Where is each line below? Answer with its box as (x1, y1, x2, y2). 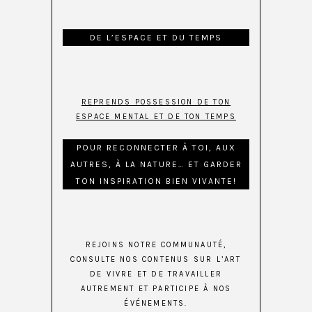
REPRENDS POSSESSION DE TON (81, 97, 231, 107)
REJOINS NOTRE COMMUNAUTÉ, (85, 240, 227, 250)
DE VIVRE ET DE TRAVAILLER (90, 270, 222, 279)
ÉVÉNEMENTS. (124, 299, 188, 309)
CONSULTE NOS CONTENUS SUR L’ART (70, 255, 242, 265)
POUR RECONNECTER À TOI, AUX (76, 143, 236, 153)
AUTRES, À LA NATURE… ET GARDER (70, 159, 242, 170)
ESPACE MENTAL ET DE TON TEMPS (76, 112, 236, 122)
